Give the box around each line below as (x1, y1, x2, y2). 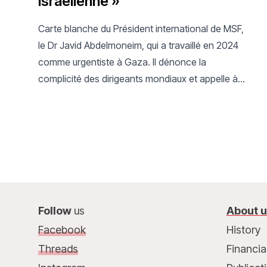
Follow (38, 204, 74, 217)
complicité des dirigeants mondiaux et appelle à (38, 72, 238, 85)
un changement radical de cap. (38, 89, 169, 101)
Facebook (38, 223, 86, 236)
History (226, 223, 260, 236)
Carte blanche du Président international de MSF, (38, 22, 244, 35)
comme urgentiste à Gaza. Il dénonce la (38, 55, 206, 68)
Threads (38, 242, 78, 255)
